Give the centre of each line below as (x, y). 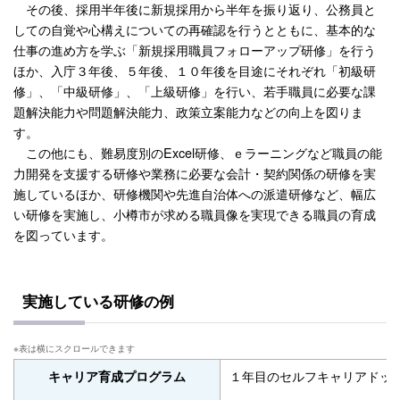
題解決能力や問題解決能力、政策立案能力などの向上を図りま (188, 112)
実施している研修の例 (98, 301)
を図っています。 (63, 235)
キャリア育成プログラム (117, 376)
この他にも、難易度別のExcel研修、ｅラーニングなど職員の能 (198, 153)
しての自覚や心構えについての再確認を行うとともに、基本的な (195, 29)
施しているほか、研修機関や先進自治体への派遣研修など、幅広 (195, 194)
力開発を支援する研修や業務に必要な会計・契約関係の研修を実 (195, 173)
